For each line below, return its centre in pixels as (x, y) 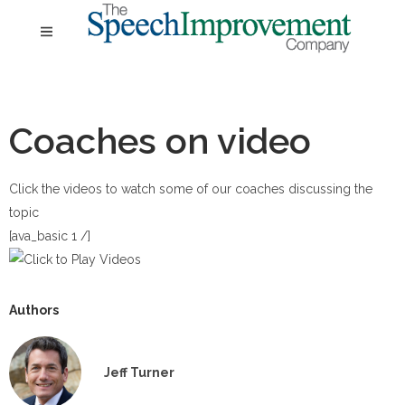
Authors (34, 311)
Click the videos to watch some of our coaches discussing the (191, 189)
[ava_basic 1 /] (50, 236)
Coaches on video (160, 141)
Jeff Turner (139, 372)
